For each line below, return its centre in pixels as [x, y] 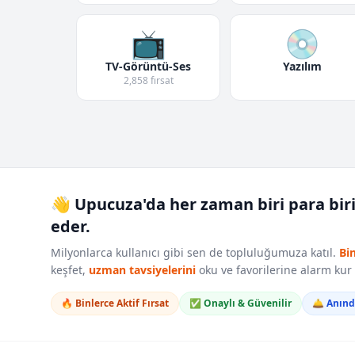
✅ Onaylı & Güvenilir [240, 303]
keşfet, [70, 269]
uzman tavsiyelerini [142, 269]
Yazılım [302, 66]
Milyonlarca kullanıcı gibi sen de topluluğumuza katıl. [195, 252]
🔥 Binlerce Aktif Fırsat [115, 303]
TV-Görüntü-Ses [148, 66]
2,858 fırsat [148, 80]
